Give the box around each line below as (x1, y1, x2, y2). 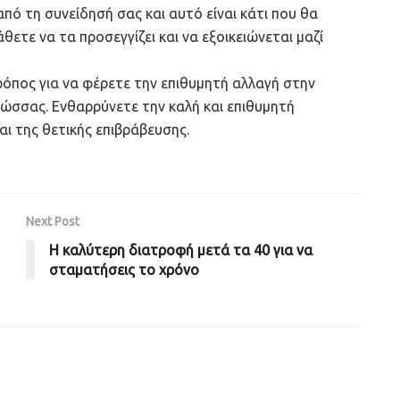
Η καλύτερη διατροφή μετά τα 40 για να (49, 241, 312, 258)
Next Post (26, 213, 79, 229)
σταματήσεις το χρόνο (49, 261, 199, 278)
